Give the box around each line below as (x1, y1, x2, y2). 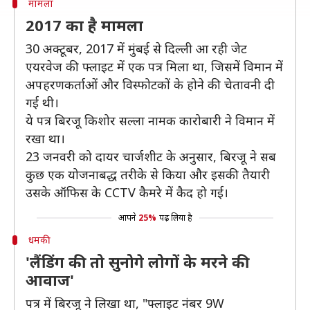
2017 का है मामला (26, 15, 143, 35)
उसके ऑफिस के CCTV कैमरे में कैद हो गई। (26, 184, 228, 201)
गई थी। (26, 94, 59, 111)
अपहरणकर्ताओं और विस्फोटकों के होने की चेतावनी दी (26, 76, 275, 93)
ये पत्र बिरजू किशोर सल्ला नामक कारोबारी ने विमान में (26, 112, 275, 129)
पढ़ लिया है (158, 212, 192, 224)
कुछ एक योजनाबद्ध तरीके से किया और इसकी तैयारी (26, 166, 270, 183)
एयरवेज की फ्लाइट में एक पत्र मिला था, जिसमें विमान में (26, 58, 283, 75)
